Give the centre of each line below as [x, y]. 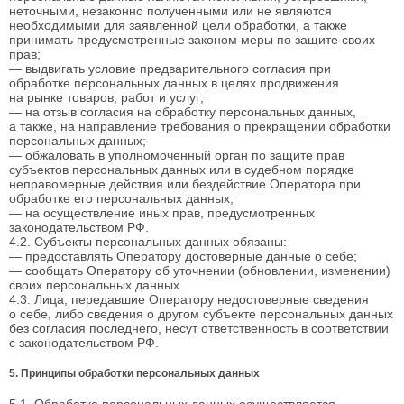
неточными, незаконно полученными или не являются [170, 10]
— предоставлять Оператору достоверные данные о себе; [183, 256]
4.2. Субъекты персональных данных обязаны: [148, 241]
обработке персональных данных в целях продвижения [174, 83]
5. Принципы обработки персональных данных [134, 373]
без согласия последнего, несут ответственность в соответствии [199, 328]
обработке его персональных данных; [121, 198]
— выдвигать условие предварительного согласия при [170, 68]
